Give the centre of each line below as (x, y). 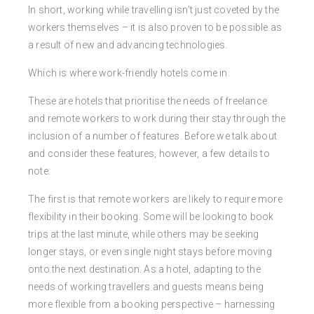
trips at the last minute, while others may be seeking (144, 234)
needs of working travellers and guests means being (146, 287)
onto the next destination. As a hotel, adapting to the (144, 269)
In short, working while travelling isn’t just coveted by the (154, 10)
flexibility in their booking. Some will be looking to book (151, 217)
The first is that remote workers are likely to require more (155, 199)
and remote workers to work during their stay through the (157, 119)
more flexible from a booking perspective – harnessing (152, 305)
